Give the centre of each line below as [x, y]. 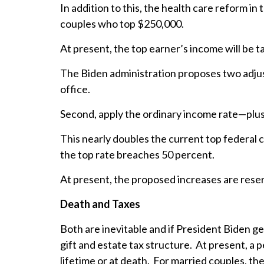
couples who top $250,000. [122, 24]
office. [75, 89]
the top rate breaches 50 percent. [137, 155]
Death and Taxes [100, 204]
